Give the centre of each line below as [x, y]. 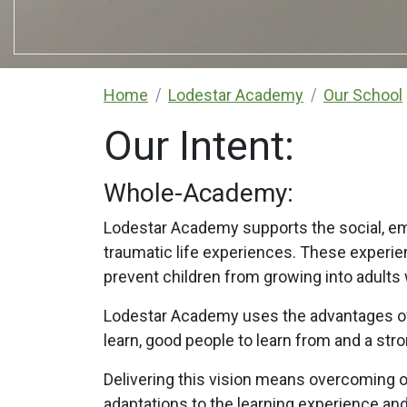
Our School [363, 95]
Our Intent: [199, 146]
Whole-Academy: [199, 194]
